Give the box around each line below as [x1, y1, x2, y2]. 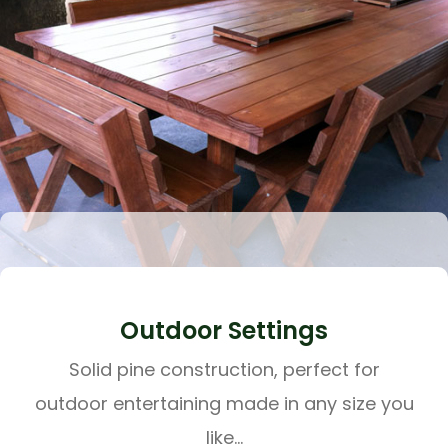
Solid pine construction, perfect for [68, 357, 380, 383]
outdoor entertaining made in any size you [34, 391, 414, 417]
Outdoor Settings [120, 314, 328, 348]
